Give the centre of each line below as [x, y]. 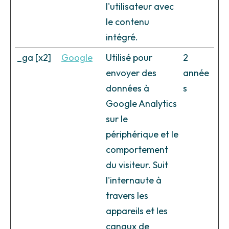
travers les [127, 196]
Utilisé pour [129, 58]
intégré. [122, 37]
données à [128, 88]
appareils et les [137, 211]
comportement [137, 150]
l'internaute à [134, 180]
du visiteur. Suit [137, 165]
